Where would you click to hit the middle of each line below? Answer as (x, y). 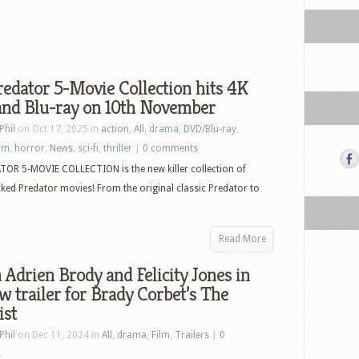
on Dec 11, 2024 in (58, 335)
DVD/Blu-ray (210, 129)
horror (30, 148)
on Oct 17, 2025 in (58, 129)
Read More (242, 239)
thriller (118, 148)
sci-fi (88, 148)
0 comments (170, 148)
